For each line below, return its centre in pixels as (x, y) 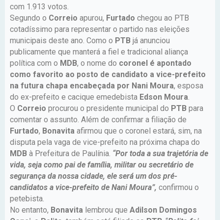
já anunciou (151, 40)
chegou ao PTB (163, 18)
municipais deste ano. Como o (62, 40)
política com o (35, 63)
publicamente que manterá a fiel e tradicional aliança (99, 52)
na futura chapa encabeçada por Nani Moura (92, 85)
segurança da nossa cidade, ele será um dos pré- (94, 176)
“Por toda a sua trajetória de (160, 153)
